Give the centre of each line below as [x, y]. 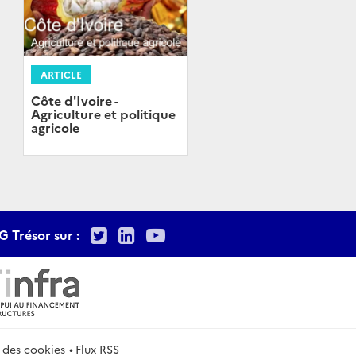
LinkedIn [174, 233]
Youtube [203, 233]
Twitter [140, 233]
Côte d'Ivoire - [74, 101]
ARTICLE [61, 75]
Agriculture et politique [103, 114]
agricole [55, 128]
